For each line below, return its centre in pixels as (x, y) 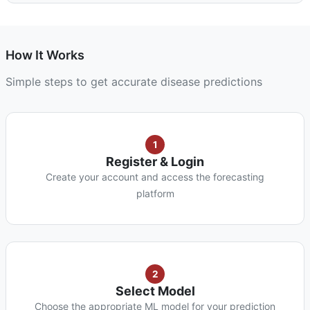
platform (155, 193)
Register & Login (155, 162)
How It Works (45, 55)
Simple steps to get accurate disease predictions (134, 82)
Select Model (155, 291)
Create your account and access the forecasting (155, 177)
